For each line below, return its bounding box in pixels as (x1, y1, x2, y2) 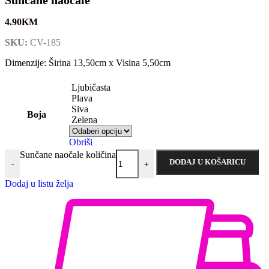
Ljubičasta (71, 82, 110, 93)
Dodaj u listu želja (5, 178, 73, 189)
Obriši (69, 137, 92, 148)
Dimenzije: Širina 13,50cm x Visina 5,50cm (5, 58, 171, 68)
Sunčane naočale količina (20, 150, 116, 160)
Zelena (71, 115, 97, 125)
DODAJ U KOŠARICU (169, 157, 246, 167)
